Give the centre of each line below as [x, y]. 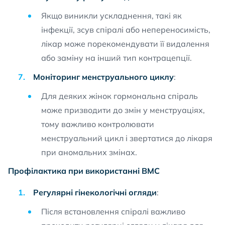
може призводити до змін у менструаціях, [123, 110]
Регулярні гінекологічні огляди [95, 192]
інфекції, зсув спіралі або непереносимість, [126, 30]
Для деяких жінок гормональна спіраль [120, 96]
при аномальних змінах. [89, 152]
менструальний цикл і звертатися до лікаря [127, 138]
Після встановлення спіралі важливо [113, 211]
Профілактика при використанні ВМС [84, 171]
